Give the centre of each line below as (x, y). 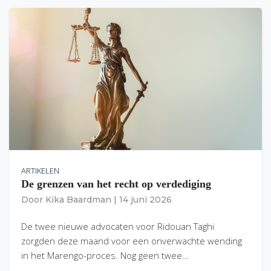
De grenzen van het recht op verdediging (116, 184)
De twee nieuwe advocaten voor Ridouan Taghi (118, 226)
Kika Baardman (78, 200)
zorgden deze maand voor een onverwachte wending (132, 240)
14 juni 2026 (145, 200)
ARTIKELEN (40, 171)
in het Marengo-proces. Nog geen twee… (105, 255)
